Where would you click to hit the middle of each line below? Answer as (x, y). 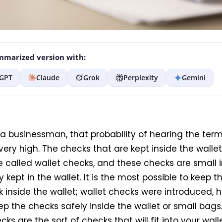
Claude (48, 77)
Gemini (194, 77)
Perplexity (140, 77)
